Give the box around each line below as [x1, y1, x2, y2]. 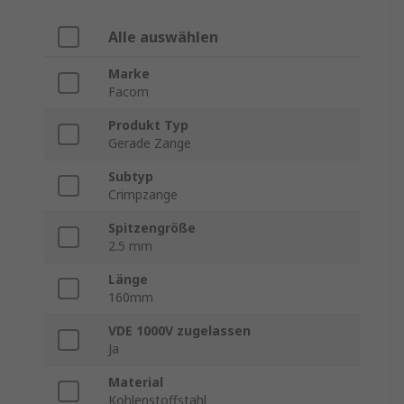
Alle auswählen [108, 27, 218, 48]
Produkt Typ [108, 116, 188, 134]
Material [108, 373, 163, 391]
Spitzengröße [108, 219, 196, 237]
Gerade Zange [108, 134, 191, 152]
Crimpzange [108, 186, 178, 204]
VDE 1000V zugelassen [108, 322, 251, 340]
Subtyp [108, 168, 153, 186]
